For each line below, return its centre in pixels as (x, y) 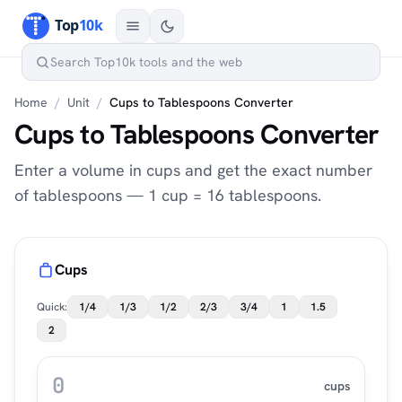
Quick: (52, 307)
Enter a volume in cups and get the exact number (193, 170)
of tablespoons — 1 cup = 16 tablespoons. (168, 195)
